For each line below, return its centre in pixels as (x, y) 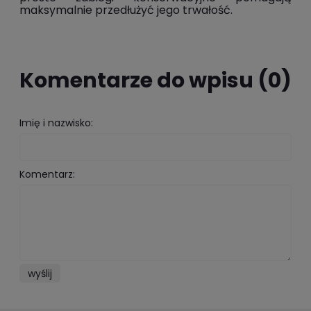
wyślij (40, 273)
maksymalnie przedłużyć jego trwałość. (127, 10)
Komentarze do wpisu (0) (155, 80)
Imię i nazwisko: (56, 123)
